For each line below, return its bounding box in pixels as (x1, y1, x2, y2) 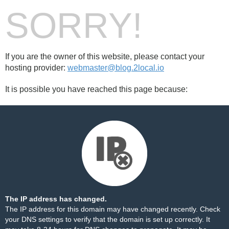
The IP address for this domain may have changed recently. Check (5, 205, 220, 213)
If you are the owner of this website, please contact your (5, 52, 204, 61)
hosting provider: (5, 63, 67, 72)
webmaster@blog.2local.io (67, 63, 164, 72)
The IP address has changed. (5, 195, 107, 203)
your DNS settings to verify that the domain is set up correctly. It (5, 215, 210, 223)
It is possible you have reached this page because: (5, 85, 188, 94)
